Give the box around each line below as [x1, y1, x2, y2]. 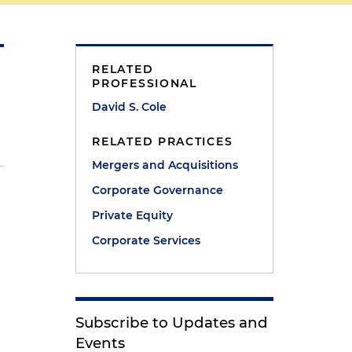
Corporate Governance [92, 183, 224, 197]
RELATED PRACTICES [92, 134, 233, 148]
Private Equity [92, 208, 174, 222]
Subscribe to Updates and [75, 313, 269, 332]
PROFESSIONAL [92, 76, 197, 90]
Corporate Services [92, 233, 201, 247]
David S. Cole [92, 100, 167, 114]
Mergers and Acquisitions [92, 158, 239, 172]
